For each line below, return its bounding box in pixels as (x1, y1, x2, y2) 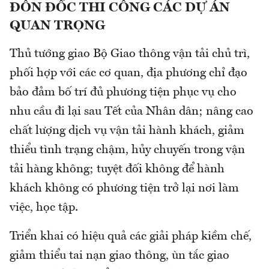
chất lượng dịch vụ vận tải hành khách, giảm (10, 125, 244, 138)
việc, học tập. (10, 202, 78, 214)
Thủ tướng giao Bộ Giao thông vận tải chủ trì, (10, 48, 250, 61)
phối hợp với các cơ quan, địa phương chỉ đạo (10, 67, 247, 80)
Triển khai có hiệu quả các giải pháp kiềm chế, (10, 231, 252, 243)
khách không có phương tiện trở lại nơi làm (10, 183, 239, 195)
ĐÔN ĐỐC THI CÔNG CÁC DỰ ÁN (10, 1, 230, 15)
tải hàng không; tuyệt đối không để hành (10, 163, 225, 176)
